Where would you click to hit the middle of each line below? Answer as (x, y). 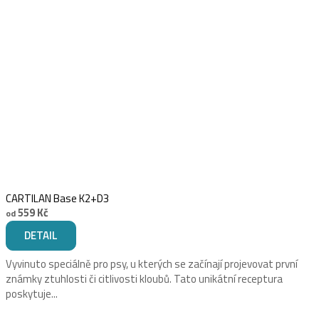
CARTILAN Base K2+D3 (57, 198)
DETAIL (41, 235)
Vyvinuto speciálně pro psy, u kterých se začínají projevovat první (152, 263)
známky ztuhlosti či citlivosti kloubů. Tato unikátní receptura (144, 278)
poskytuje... (32, 293)
